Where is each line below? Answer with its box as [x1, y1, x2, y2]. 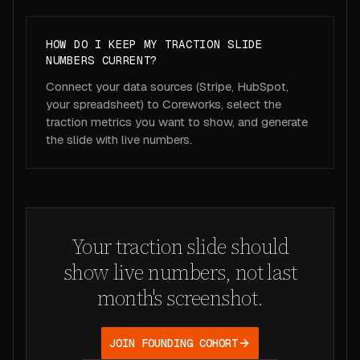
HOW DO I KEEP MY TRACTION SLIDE [46, 37, 263, 51]
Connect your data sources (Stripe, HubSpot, [46, 79, 288, 94]
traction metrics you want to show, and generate [46, 114, 308, 129]
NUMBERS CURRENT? [46, 53, 158, 67]
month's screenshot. [96, 284, 264, 313]
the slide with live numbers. [46, 132, 192, 147]
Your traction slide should [71, 232, 289, 261]
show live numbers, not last [63, 258, 297, 287]
